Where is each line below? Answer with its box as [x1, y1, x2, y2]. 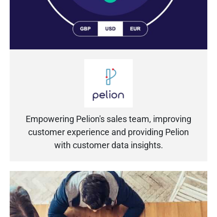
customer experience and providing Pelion [28, 126, 189, 137]
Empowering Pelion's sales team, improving [26, 113, 191, 124]
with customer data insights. [54, 139, 163, 150]
